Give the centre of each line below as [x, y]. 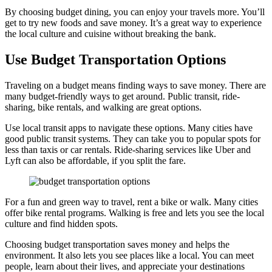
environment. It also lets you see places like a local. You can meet [129, 255]
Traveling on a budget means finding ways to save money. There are [135, 85]
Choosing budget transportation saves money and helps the [117, 244]
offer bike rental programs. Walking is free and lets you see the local [134, 212]
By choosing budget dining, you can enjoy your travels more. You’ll [135, 12]
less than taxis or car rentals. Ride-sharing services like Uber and [128, 149]
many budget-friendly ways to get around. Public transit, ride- [122, 96]
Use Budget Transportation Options [115, 59]
